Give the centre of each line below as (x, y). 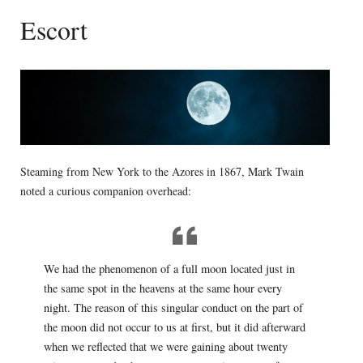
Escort (53, 29)
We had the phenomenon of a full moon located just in (169, 268)
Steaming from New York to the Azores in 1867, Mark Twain (162, 172)
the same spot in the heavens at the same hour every (162, 288)
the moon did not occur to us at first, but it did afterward (174, 327)
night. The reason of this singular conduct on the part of (173, 307)
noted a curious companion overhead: (105, 191)
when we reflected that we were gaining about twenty (165, 346)
